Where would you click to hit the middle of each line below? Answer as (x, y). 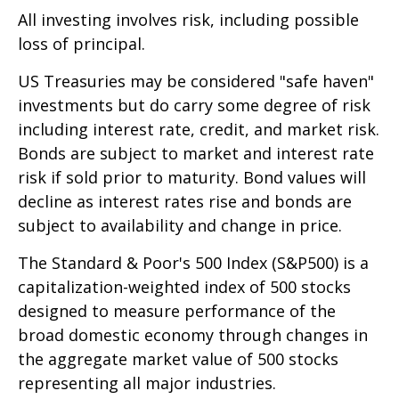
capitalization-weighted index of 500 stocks (184, 287)
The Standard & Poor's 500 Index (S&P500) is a (193, 263)
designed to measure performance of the (177, 311)
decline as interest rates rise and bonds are (185, 202)
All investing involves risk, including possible (188, 20)
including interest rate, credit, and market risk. (199, 130)
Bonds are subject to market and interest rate (196, 154)
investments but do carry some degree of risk (194, 106)
